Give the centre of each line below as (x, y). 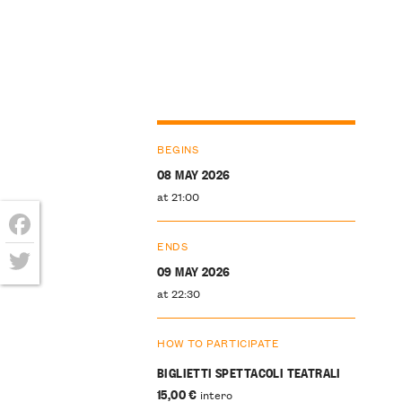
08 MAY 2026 (193, 174)
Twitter (35, 289)
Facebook (45, 253)
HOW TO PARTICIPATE (218, 342)
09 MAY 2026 (193, 270)
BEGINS (178, 149)
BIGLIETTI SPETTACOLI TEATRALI (249, 371)
